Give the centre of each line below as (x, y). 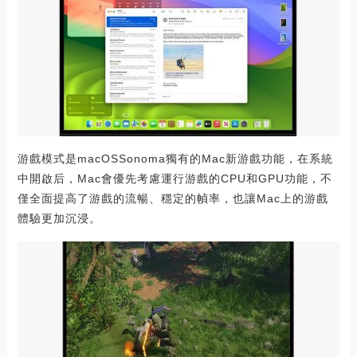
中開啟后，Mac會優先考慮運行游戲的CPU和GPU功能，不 (175, 179)
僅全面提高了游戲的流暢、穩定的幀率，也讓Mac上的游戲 (173, 199)
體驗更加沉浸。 (59, 219)
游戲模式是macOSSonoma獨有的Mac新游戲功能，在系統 (175, 159)
